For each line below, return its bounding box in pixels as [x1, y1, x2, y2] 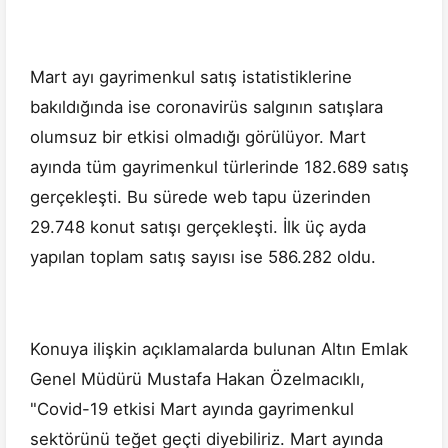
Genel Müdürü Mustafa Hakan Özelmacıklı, [30, 369, 365, 390]
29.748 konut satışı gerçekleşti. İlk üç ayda [30, 217, 366, 238]
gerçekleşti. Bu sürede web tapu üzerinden [30, 187, 371, 208]
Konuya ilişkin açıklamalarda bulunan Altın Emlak [30, 339, 408, 360]
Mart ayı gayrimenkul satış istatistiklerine [30, 67, 352, 88]
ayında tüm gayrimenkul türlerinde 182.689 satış [30, 157, 409, 178]
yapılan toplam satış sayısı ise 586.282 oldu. [30, 247, 376, 268]
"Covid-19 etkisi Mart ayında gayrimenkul [30, 399, 354, 420]
